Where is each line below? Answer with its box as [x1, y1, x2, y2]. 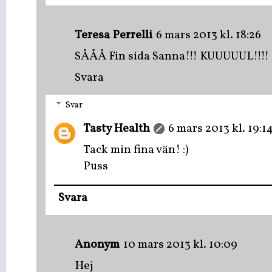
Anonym [75, 236, 120, 253]
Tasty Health [83, 121, 150, 138]
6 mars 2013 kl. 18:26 [156, 27, 261, 44]
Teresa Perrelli [75, 27, 152, 44]
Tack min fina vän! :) [83, 142, 189, 159]
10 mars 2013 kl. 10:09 [123, 236, 237, 253]
